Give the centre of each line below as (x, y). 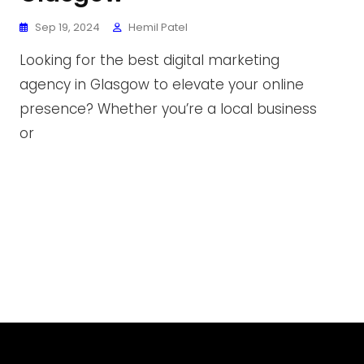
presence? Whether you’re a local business (168, 109)
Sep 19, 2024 (67, 27)
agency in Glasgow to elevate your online (162, 84)
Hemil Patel (158, 27)
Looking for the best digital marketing (149, 60)
